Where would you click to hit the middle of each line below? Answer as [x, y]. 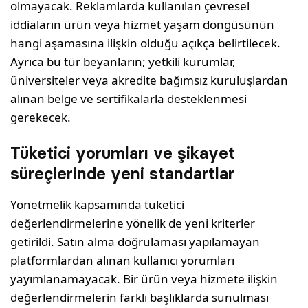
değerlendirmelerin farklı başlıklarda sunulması [140, 297]
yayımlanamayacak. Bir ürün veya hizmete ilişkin [144, 279]
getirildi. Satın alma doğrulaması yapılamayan [135, 242]
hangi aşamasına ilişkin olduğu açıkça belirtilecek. [146, 43]
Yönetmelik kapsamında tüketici [98, 205]
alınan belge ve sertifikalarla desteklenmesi [129, 99]
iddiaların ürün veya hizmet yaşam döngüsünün [143, 24]
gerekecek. [41, 117]
